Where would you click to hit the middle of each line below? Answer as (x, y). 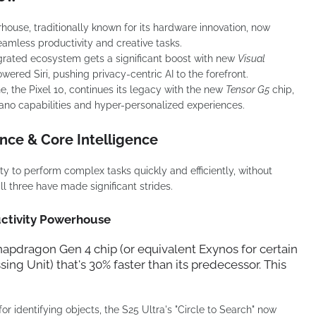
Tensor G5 (248, 89)
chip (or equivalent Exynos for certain (194, 249)
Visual (251, 58)
